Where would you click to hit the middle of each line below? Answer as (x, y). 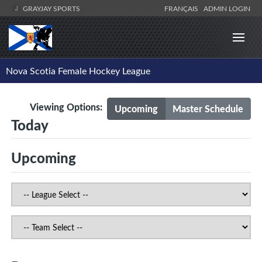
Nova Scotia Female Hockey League (78, 71)
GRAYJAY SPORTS (51, 8)
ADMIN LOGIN (227, 8)
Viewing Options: (68, 107)
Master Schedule (208, 109)
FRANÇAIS (183, 8)
